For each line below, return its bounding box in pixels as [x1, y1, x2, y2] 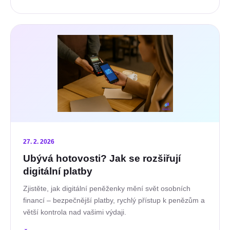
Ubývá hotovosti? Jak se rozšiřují [23, 153, 181, 164]
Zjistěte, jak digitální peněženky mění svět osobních [23, 184, 190, 193]
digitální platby [23, 166, 92, 177]
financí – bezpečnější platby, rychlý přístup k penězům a [23, 196, 205, 205]
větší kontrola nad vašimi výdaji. [23, 208, 126, 217]
